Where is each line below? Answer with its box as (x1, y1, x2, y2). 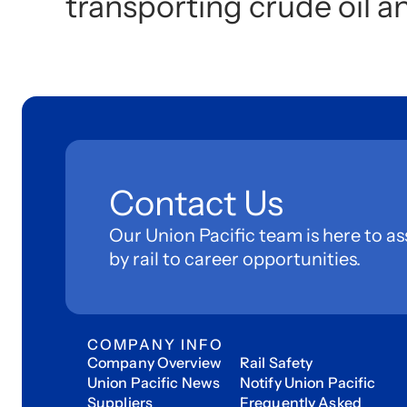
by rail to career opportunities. (109, 248, 361, 271)
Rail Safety (240, 353, 313, 372)
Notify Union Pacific (240, 373, 376, 392)
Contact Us (109, 182, 283, 225)
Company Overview (87, 353, 222, 372)
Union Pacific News (87, 373, 221, 392)
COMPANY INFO (87, 335, 224, 354)
